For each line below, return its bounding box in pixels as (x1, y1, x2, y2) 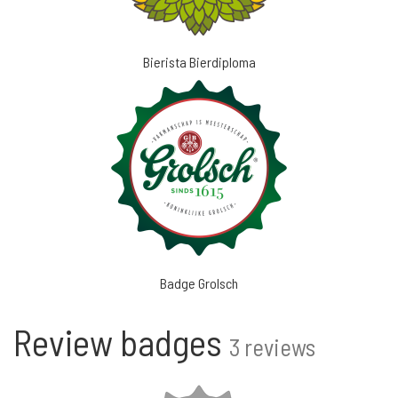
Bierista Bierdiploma (142, 53, 256, 70)
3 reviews (229, 332, 315, 361)
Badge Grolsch (160, 275, 238, 291)
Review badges (13, 320, 229, 363)
